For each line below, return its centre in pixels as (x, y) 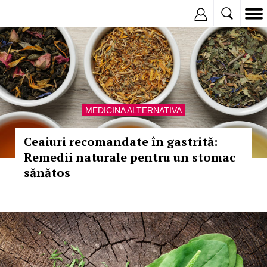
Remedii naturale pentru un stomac (130, 157)
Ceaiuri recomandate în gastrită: (121, 142)
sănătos (47, 173)
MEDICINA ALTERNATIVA (133, 110)
